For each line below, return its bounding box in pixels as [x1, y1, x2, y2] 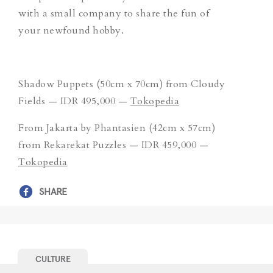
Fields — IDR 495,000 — [18, 94, 130, 108]
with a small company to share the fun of [18, 6, 209, 20]
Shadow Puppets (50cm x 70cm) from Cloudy [18, 77, 225, 91]
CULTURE [35, 253, 71, 264]
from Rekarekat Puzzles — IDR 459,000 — [18, 138, 208, 152]
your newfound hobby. [18, 23, 124, 37]
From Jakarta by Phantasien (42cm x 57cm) [18, 121, 215, 135]
